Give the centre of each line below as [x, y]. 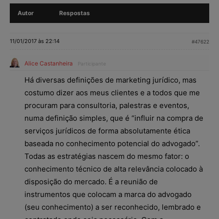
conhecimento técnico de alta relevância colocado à [114, 169]
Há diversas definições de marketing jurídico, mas [110, 80]
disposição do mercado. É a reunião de [91, 181]
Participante [92, 63]
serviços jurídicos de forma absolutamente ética [107, 131]
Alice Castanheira [49, 63]
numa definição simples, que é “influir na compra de [114, 118]
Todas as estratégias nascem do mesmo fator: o [107, 156]
